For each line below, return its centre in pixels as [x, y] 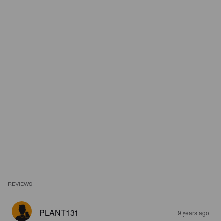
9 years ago [193, 212]
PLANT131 [59, 212]
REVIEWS [20, 184]
